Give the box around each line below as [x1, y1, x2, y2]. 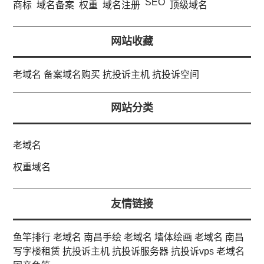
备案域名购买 [44, 70, 101, 80]
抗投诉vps [171, 246, 214, 256]
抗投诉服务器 [112, 246, 169, 256]
